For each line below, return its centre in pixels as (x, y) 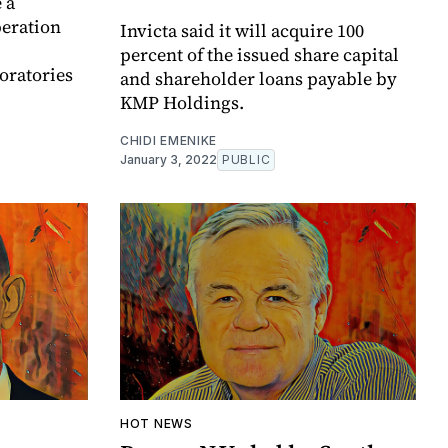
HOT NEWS (156, 424)
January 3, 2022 (168, 159)
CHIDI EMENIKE (169, 140)
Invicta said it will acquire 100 (242, 30)
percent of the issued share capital (259, 54)
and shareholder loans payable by (258, 78)
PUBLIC (246, 159)
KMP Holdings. (182, 102)
